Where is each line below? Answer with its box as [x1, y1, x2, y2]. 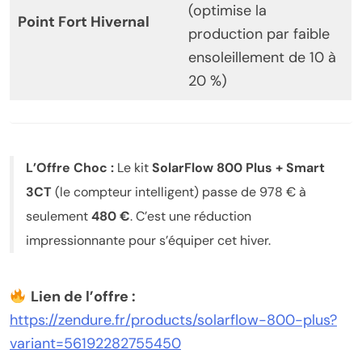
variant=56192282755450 [10, 334, 181, 354]
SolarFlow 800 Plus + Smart [152, 159, 325, 177]
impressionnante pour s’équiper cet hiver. [26, 232, 271, 250]
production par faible [188, 24, 330, 44]
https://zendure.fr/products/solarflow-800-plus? [10, 310, 337, 330]
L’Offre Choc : [26, 159, 114, 177]
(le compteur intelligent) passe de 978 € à [52, 183, 306, 201]
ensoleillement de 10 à [188, 48, 336, 68]
